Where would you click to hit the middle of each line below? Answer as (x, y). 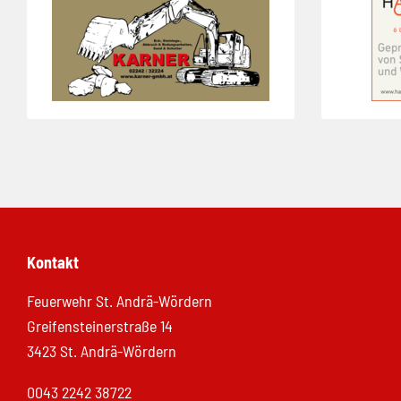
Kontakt (53, 262)
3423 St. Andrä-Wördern (102, 350)
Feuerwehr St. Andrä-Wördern (119, 300)
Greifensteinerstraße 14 (100, 325)
